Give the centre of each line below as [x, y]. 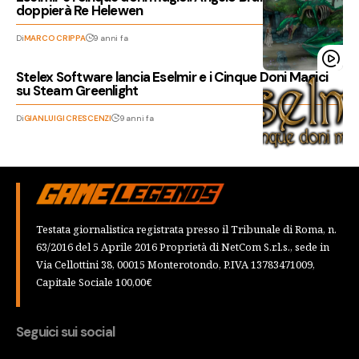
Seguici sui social [66, 331]
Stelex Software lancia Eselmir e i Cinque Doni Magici [172, 77]
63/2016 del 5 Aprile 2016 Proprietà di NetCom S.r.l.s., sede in [183, 246]
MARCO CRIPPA [54, 38]
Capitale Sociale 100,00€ [94, 282]
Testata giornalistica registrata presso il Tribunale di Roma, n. [186, 229]
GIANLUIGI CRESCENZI [67, 118]
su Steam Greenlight [77, 91]
